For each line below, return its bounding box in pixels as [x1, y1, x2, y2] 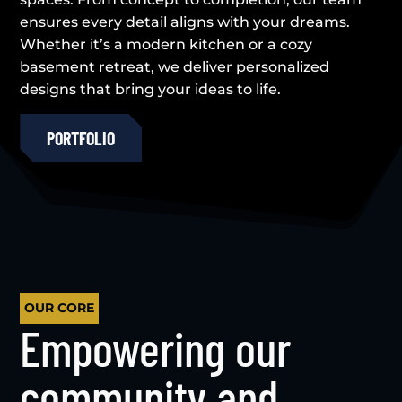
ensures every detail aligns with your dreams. [20, 13, 351, 31]
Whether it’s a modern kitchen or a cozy [20, 35, 313, 53]
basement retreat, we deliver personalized [20, 57, 330, 75]
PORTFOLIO [47, 127, 116, 149]
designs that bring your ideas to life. [20, 80, 282, 98]
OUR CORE [24, 299, 95, 316]
